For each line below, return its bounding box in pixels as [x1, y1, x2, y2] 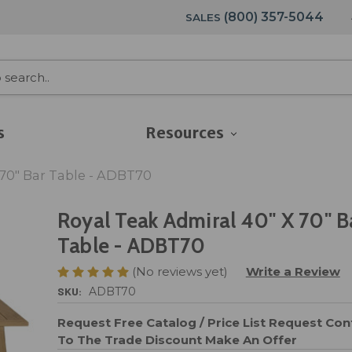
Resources [145, 123, 226, 142]
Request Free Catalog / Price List [57, 314, 266, 330]
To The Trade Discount [57, 332, 202, 347]
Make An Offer [204, 332, 297, 347]
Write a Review [245, 263, 340, 279]
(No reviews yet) [131, 263, 228, 279]
